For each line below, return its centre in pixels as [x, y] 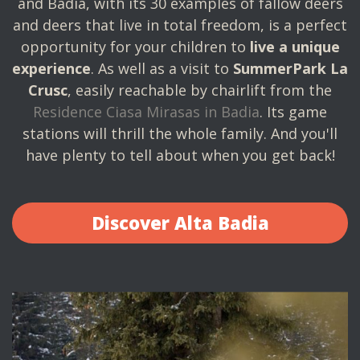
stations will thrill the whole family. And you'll [180, 133]
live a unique [295, 47]
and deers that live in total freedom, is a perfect [180, 25]
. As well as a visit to [162, 68]
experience [51, 68]
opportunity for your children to [135, 47]
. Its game [293, 112]
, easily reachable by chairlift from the [200, 90]
